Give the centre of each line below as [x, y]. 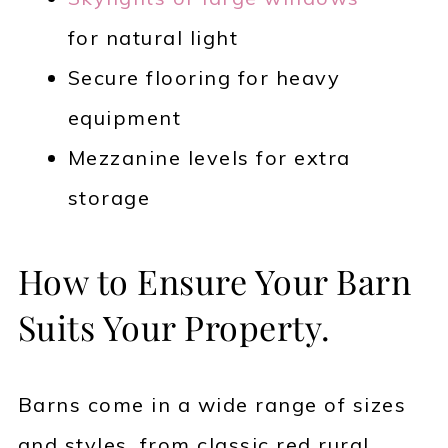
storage [109, 198]
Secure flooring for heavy [204, 78]
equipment [124, 118]
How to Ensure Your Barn [214, 281]
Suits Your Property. [174, 327]
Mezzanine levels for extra [209, 158]
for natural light [153, 38]
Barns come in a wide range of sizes [212, 405]
